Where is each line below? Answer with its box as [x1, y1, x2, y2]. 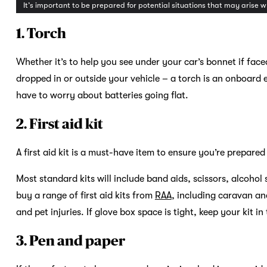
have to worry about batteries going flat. [15, 90, 188, 101]
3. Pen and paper [15, 232, 125, 249]
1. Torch [15, 25, 66, 42]
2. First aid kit [15, 116, 103, 132]
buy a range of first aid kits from [15, 190, 155, 201]
